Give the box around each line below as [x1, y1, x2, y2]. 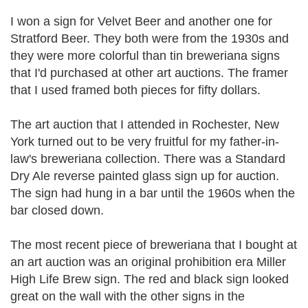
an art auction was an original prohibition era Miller [10, 255, 286, 269]
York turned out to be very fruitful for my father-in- [10, 135, 279, 148]
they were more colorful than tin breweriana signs [10, 49, 280, 63]
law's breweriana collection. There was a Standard [10, 152, 285, 166]
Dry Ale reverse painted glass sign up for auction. [10, 169, 279, 183]
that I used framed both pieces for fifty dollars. [10, 83, 261, 97]
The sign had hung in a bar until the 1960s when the [10, 186, 295, 200]
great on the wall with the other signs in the [10, 289, 245, 303]
